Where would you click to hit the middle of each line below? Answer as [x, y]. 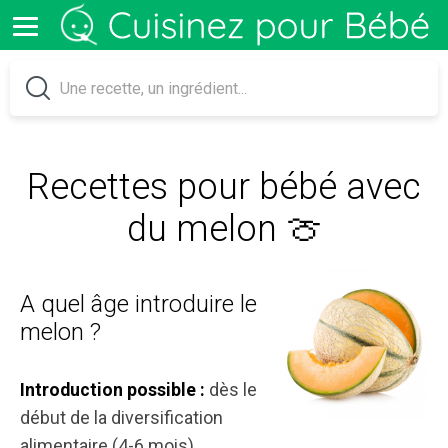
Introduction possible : [114, 390]
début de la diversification [121, 417]
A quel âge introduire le [138, 304]
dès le [233, 389]
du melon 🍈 [224, 229]
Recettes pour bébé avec [224, 187]
